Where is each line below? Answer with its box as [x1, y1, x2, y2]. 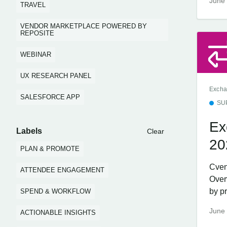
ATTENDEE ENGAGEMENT [20, 166, 104, 174]
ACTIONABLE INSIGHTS [20, 209, 96, 216]
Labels [16, 127, 42, 135]
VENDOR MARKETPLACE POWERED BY [20, 22, 147, 30]
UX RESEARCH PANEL [20, 72, 91, 80]
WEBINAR [20, 51, 51, 58]
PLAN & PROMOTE [20, 145, 80, 153]
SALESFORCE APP [20, 93, 80, 101]
